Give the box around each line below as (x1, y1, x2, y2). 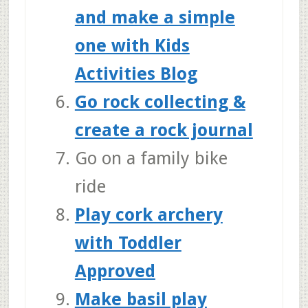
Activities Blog (74, 63, 197, 84)
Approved (74, 260, 155, 281)
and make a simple (74, 6, 235, 27)
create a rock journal (74, 119, 253, 140)
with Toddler (74, 232, 181, 253)
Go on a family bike (74, 147, 228, 168)
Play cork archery (74, 203, 223, 225)
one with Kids (74, 34, 190, 56)
